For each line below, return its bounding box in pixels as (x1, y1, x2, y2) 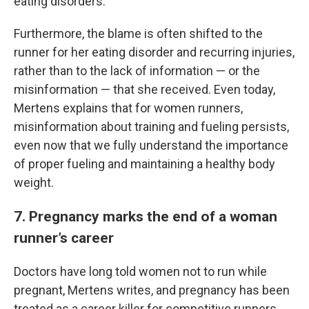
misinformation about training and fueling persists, (14, 119, 289, 134)
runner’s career (14, 229, 114, 246)
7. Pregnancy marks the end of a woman (14, 208, 277, 225)
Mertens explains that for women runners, (14, 101, 243, 115)
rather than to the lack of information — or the (14, 63, 260, 78)
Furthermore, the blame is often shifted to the (14, 26, 263, 41)
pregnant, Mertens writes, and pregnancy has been (14, 283, 290, 297)
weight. (14, 175, 54, 190)
